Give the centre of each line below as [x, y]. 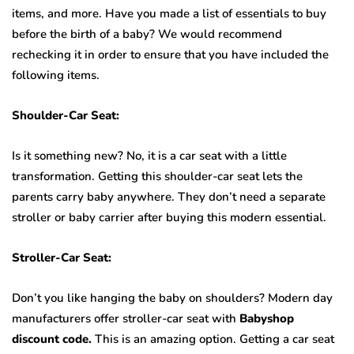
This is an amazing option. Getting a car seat [213, 339]
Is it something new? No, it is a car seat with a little [149, 156]
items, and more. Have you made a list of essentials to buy [169, 14]
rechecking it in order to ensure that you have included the [170, 55]
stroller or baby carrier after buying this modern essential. [171, 218]
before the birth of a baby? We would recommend [147, 34]
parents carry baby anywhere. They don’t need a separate [169, 197]
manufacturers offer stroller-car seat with [126, 319]
